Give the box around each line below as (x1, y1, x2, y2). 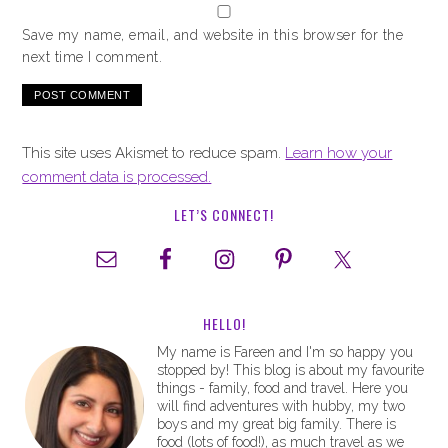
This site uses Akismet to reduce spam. (22, 144, 286, 162)
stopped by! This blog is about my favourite (157, 362, 425, 378)
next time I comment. (22, 49, 163, 65)
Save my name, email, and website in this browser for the (22, 27, 404, 43)
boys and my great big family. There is (157, 416, 397, 432)
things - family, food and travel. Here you (157, 380, 409, 396)
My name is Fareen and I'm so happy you (157, 344, 414, 360)
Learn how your (285, 144, 393, 162)
